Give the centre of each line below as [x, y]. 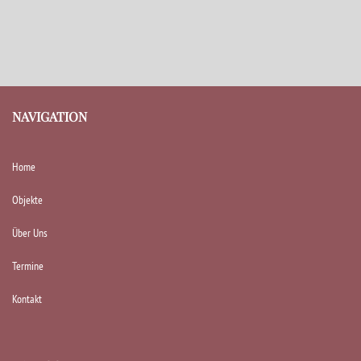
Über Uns [30, 233]
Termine [28, 266]
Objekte [27, 200]
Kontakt [27, 299]
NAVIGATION [50, 117]
